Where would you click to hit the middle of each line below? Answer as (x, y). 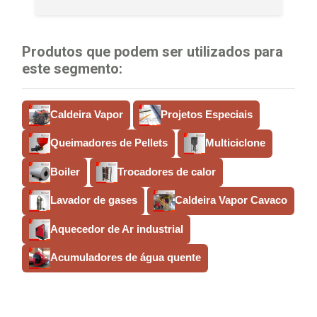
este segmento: (73, 69)
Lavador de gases (93, 200)
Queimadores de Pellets (109, 143)
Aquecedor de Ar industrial (116, 229)
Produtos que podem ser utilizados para (153, 52)
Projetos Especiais (207, 114)
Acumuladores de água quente (125, 258)
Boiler (65, 171)
